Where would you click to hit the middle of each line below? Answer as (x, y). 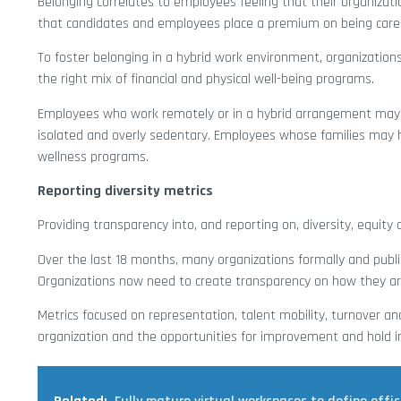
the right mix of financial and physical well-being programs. (206, 80)
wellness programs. (93, 157)
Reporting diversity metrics (125, 191)
